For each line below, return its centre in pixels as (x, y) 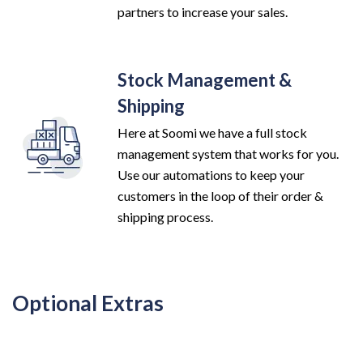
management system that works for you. (228, 153)
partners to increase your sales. (203, 11)
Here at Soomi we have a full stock (212, 132)
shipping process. (165, 216)
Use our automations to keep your (211, 174)
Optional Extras (88, 303)
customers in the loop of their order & (220, 195)
